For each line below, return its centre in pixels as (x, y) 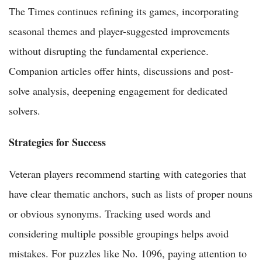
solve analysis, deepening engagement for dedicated (118, 91)
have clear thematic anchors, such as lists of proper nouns (131, 194)
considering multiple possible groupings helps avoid (119, 234)
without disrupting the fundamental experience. (109, 51)
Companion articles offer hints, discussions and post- (121, 71)
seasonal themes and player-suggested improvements (119, 31)
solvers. (25, 111)
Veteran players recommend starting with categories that (127, 174)
